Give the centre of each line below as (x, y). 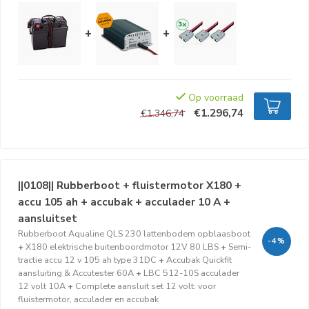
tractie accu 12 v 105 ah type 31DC (87, 260)
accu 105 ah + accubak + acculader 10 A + (124, 202)
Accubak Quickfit (199, 260)
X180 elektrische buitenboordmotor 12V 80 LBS (122, 247)
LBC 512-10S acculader (191, 273)
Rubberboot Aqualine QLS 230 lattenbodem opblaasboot (134, 233)
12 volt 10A (42, 286)
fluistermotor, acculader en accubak (88, 299)
